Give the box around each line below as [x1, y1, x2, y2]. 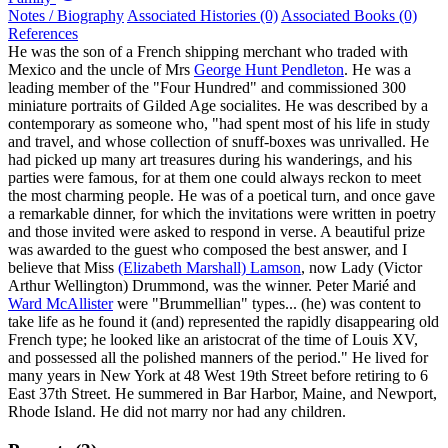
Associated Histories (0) [127, 6, 278, 24]
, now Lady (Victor [301, 258, 422, 276]
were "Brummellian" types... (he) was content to [113, 294, 421, 312]
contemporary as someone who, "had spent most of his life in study [8, 114, 430, 132]
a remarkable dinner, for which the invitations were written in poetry [8, 204, 436, 222]
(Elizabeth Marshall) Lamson [118, 258, 301, 276]
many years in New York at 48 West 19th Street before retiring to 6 [8, 366, 428, 384]
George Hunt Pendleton [194, 60, 344, 78]
